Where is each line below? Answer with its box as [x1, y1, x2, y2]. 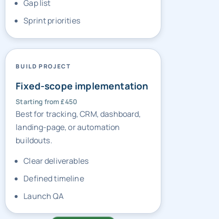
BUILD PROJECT [16, 59, 71, 68]
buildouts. [16, 132, 52, 143]
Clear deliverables [23, 153, 89, 164]
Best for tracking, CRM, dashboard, [16, 106, 141, 117]
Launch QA [23, 187, 64, 198]
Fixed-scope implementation [16, 76, 149, 89]
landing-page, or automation [16, 119, 120, 130]
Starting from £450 [16, 94, 78, 104]
